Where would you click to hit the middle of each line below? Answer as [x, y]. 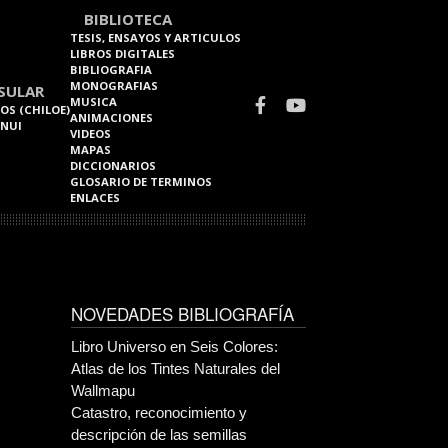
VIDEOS [90, 133]
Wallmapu [103, 390]
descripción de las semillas [159, 434]
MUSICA [93, 101]
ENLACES [95, 197]
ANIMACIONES [111, 117]
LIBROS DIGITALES [122, 53]
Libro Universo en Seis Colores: [174, 346]
